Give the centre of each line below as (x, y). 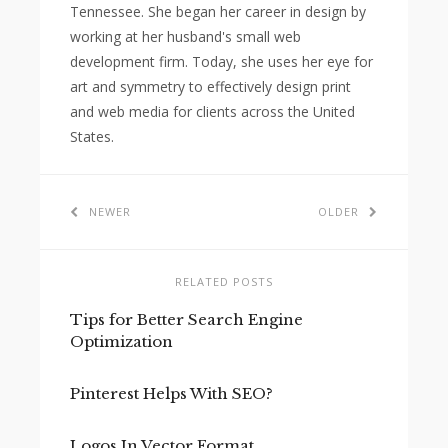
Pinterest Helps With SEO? (171, 394)
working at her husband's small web (185, 36)
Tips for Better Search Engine (186, 320)
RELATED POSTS (224, 281)
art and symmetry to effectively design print (210, 86)
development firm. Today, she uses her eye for (221, 61)
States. (92, 136)
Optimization (121, 342)
